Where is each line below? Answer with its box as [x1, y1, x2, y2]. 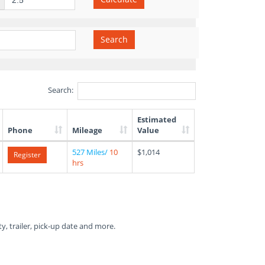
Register [14, 150, 41, 160]
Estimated [137, 114, 176, 125]
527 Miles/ [72, 147, 109, 157]
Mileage [72, 125, 102, 135]
